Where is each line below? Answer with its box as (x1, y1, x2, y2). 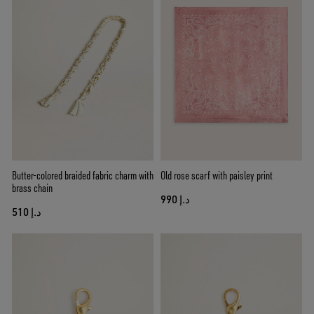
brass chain (12, 180, 53, 195)
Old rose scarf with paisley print (161, 168, 273, 182)
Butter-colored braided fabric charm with (12, 168, 153, 182)
